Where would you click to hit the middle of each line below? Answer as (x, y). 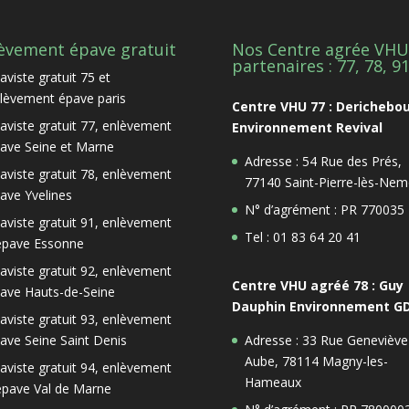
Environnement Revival (307, 127)
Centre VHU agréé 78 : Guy (317, 285)
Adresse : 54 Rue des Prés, (323, 161)
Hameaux (273, 382)
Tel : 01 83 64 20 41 (302, 236)
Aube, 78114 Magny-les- (316, 361)
